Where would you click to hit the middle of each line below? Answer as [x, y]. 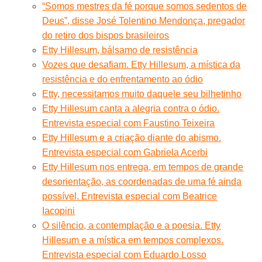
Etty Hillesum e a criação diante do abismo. [132, 137]
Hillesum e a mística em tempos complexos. [133, 240]
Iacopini [59, 211]
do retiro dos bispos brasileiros [106, 35]
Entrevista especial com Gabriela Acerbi [125, 152]
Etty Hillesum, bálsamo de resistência [120, 50]
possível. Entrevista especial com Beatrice [130, 196]
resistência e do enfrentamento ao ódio [123, 79]
